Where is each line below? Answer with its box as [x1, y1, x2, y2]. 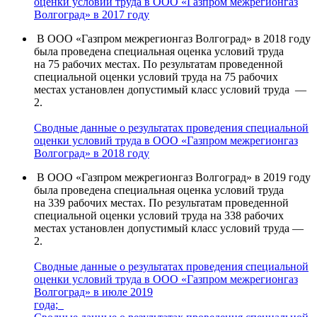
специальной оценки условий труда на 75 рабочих [34, 71, 278, 83]
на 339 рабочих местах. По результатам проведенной [34, 197, 289, 209]
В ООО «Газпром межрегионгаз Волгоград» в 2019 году [34, 171, 311, 184]
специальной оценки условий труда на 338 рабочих [34, 209, 284, 222]
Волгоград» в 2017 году [34, 8, 149, 21]
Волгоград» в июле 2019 [34, 286, 153, 299]
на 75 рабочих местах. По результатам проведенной [34, 58, 283, 71]
